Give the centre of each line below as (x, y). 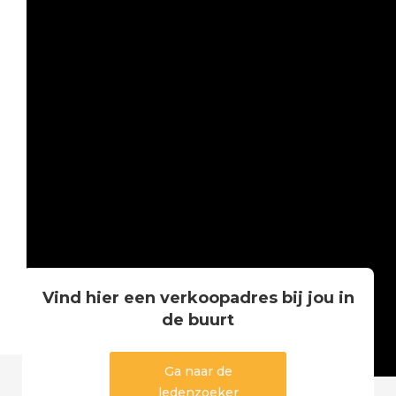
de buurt (198, 320)
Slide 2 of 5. (61, 386)
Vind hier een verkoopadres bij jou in (198, 297)
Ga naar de (198, 371)
